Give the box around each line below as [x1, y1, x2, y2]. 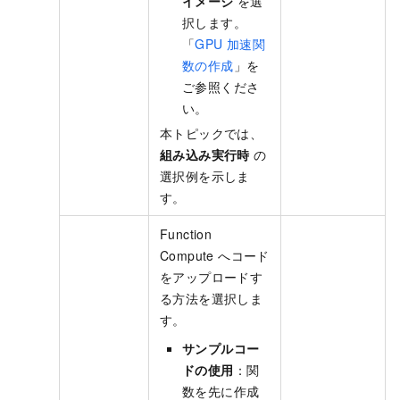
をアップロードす [160, 268, 263, 287]
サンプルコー [182, 339, 260, 358]
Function [160, 225, 212, 244]
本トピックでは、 [160, 124, 263, 143]
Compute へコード [160, 246, 270, 265]
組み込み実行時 [160, 146, 250, 164]
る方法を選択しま [160, 289, 263, 308]
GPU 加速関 [195, 35, 266, 54]
